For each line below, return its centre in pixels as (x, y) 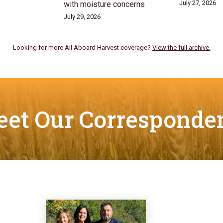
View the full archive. (181, 48)
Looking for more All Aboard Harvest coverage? (82, 48)
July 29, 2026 (82, 17)
